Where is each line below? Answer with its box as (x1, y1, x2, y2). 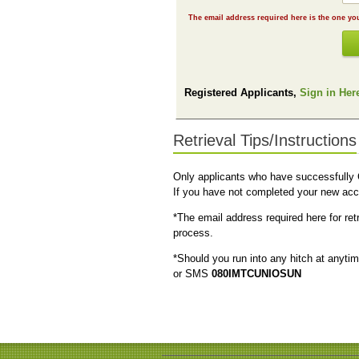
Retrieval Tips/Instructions (173, 131, 357, 149)
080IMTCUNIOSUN (212, 268, 301, 280)
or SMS (173, 268, 212, 280)
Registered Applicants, (184, 86, 300, 99)
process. (173, 227, 213, 239)
